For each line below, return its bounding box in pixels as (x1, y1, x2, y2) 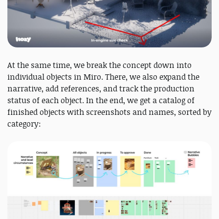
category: (7, 118, 41, 129)
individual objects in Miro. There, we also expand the (7, 71, 199, 82)
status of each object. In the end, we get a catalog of (7, 94, 195, 106)
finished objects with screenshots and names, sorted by (7, 106, 212, 117)
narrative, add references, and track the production (7, 83, 195, 94)
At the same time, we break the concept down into (7, 59, 192, 70)
